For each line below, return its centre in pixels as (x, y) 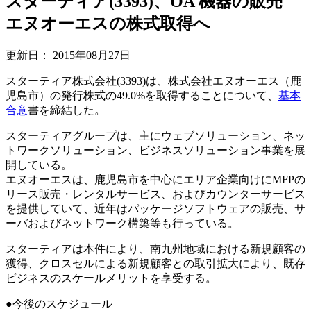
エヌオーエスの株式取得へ (108, 23)
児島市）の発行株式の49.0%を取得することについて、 (142, 95)
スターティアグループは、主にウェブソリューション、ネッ (155, 135)
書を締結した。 (67, 110)
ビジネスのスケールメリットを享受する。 (111, 278)
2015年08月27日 (92, 55)
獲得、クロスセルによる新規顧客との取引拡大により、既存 (155, 263)
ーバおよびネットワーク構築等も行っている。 (122, 223)
